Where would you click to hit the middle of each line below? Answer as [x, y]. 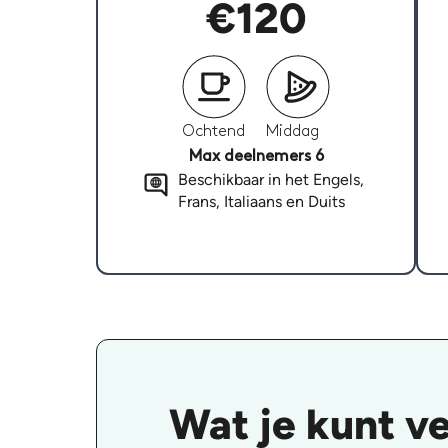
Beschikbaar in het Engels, [270, 180]
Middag [292, 132]
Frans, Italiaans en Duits [261, 202]
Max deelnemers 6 [256, 157]
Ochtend [213, 132]
